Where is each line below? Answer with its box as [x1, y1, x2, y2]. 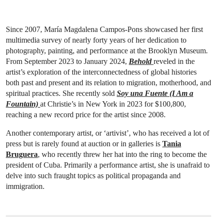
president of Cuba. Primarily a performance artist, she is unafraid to [6, 161, 210, 170]
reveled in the [154, 57, 195, 66]
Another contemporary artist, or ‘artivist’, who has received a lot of [6, 129, 209, 138]
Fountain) [6, 100, 40, 108]
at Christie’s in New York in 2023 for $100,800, [40, 100, 186, 108]
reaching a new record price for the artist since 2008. [6, 110, 166, 119]
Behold [129, 57, 154, 66]
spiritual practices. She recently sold [6, 89, 117, 98]
